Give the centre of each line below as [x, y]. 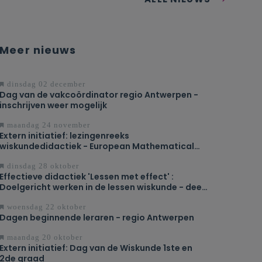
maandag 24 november [48, 125]
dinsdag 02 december [45, 84]
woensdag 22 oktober [46, 206]
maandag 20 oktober [44, 237]
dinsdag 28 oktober [42, 166]
